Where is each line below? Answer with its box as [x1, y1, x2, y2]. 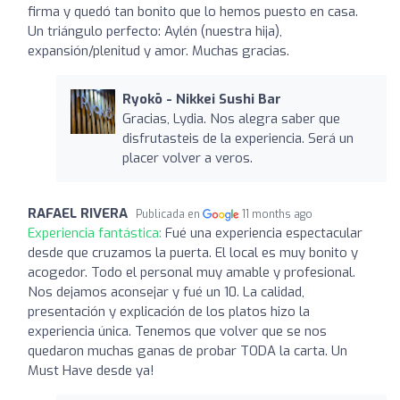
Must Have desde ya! [28, 361, 154, 379]
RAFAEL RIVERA [28, 204, 128, 222]
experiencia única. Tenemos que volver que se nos [28, 321, 327, 340]
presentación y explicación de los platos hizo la [28, 302, 310, 321]
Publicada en [136, 206, 203, 221]
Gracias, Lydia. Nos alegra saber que [121, 109, 340, 128]
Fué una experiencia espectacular [165, 223, 362, 242]
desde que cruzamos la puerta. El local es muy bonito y [28, 243, 358, 262]
